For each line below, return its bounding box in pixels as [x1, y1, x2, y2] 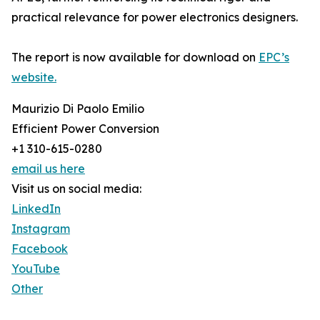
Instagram [11, 221, 70, 236]
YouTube [11, 261, 60, 276]
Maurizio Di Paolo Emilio [11, 101, 144, 116]
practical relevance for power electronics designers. [11, 10, 298, 25]
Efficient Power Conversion [11, 121, 159, 136]
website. [11, 70, 56, 85]
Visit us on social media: [11, 181, 141, 196]
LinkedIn [11, 201, 61, 216]
